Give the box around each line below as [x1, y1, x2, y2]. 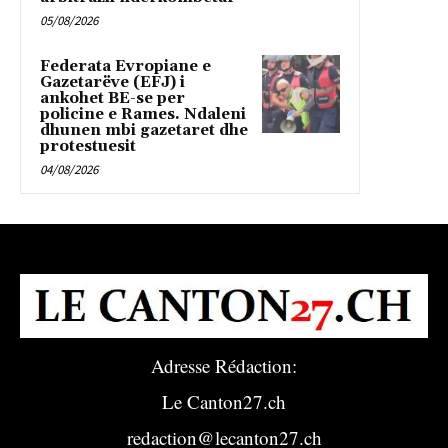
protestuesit [40, 136, 136, 156]
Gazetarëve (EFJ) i [40, 72, 185, 92]
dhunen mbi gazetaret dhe [40, 120, 248, 140]
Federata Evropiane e [40, 56, 211, 76]
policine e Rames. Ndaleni [40, 104, 246, 124]
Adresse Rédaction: [151, 353, 297, 379]
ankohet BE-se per [40, 88, 185, 108]
